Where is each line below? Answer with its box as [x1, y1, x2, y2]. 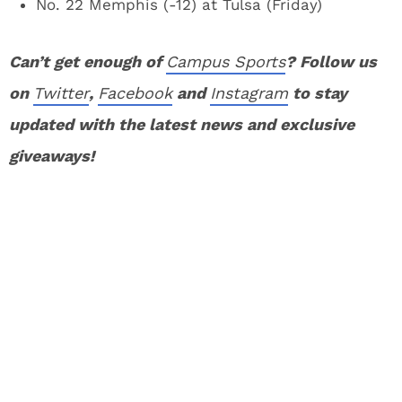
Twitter [33, 83, 89, 102]
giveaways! [9, 146, 94, 165]
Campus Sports [166, 52, 285, 71]
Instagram [210, 83, 288, 102]
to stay [288, 83, 347, 102]
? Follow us [285, 52, 377, 71]
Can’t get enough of [9, 52, 166, 71]
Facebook [98, 83, 172, 102]
